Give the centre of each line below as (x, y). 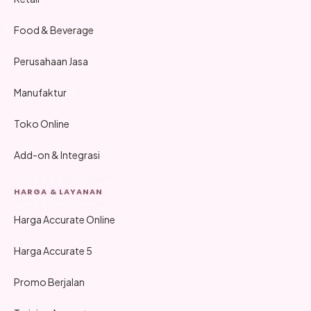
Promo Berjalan (49, 281)
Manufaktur (40, 92)
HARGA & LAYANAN (59, 191)
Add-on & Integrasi (57, 154)
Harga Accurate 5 (53, 250)
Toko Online (42, 123)
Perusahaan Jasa (51, 61)
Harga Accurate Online (65, 219)
